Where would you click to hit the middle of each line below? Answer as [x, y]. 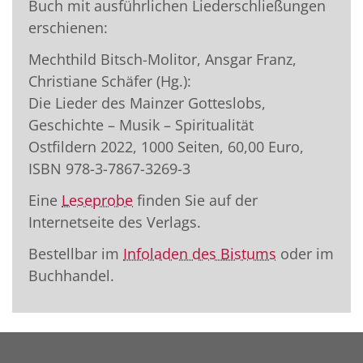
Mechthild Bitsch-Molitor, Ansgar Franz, [162, 59]
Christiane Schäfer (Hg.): [110, 81]
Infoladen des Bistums [200, 253]
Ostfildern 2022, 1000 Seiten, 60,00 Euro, [166, 146]
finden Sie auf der [195, 200]
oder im [305, 253]
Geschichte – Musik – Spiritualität [141, 124]
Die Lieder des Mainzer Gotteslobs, [147, 102]
